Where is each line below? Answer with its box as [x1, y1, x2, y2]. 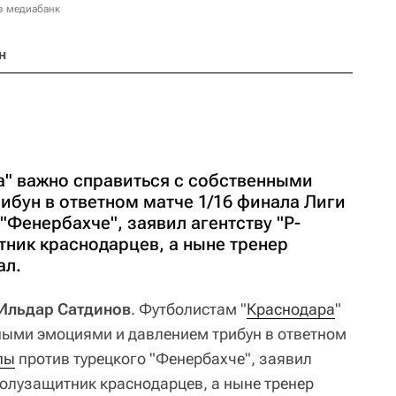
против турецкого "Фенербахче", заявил [15, 349, 312, 368]
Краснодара [247, 300, 335, 318]
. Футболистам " [131, 300, 247, 318]
